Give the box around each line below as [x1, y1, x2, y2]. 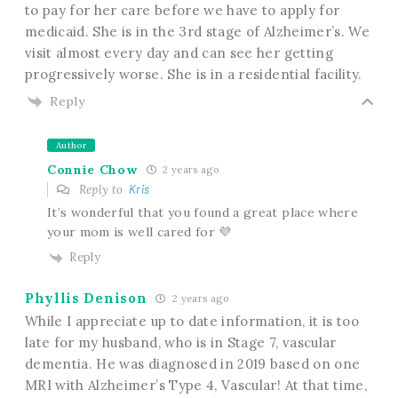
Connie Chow [46, 161, 138, 178]
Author [55, 139, 86, 152]
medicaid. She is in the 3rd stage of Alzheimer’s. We [24, 22, 370, 40]
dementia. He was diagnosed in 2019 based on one [24, 354, 361, 372]
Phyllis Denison [24, 289, 147, 306]
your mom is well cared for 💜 [46, 224, 232, 241]
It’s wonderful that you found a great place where [46, 204, 359, 221]
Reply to [76, 182, 130, 198]
